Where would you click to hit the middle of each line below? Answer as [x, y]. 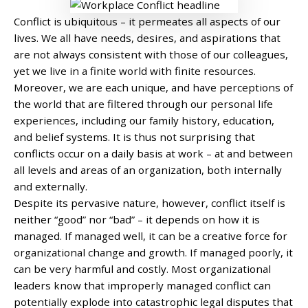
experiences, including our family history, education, [144, 120]
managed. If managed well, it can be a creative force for [151, 235]
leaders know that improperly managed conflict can [142, 285]
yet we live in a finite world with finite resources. [135, 70]
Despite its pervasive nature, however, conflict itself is [150, 202]
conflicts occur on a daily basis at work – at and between [153, 153]
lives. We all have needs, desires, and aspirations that [147, 37]
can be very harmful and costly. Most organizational [142, 268]
